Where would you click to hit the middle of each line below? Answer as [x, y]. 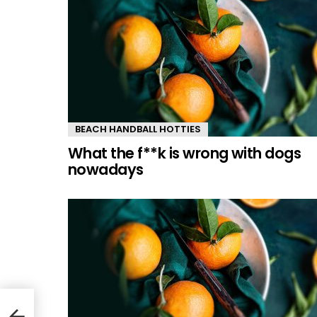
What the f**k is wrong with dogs [185, 153]
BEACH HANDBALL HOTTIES [138, 129]
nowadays [106, 169]
